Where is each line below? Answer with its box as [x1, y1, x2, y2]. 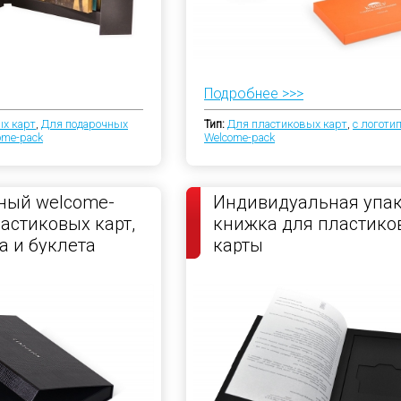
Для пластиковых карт [227, 116, 347, 131]
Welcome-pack [204, 130, 275, 144]
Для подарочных [41, 116, 128, 131]
